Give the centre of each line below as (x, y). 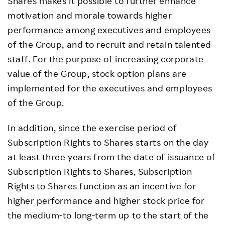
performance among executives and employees (109, 30)
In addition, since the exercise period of (92, 128)
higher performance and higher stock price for (106, 200)
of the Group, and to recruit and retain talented (109, 44)
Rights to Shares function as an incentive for (102, 186)
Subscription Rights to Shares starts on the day (108, 142)
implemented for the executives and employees (110, 88)
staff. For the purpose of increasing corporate (106, 59)
